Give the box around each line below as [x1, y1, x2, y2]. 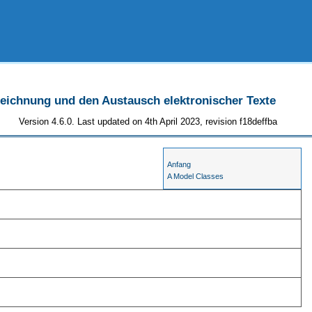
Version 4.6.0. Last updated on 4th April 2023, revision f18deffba [19, 116, 278, 127]
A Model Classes [167, 172, 224, 181]
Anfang [167, 160, 192, 169]
